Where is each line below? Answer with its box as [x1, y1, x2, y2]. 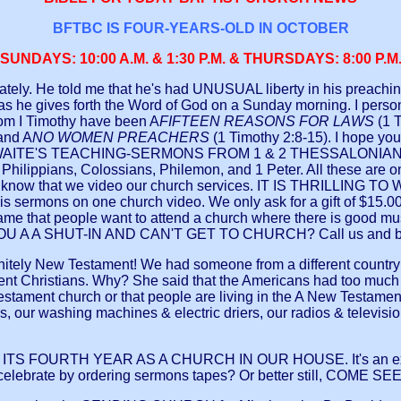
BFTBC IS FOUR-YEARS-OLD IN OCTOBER [52, 21, 349, 37]
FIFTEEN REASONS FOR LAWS [159, 114, 378, 130]
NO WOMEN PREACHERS [32, 130, 213, 146]
